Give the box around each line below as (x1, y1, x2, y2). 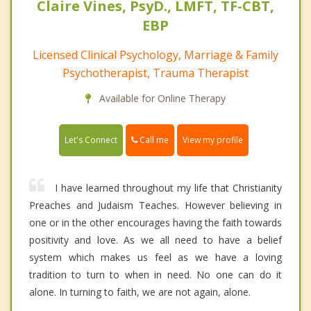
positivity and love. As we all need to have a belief (29, 233, 282, 246)
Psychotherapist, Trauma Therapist (62, 65, 249, 81)
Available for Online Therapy (96, 91, 226, 105)
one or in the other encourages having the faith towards (29, 215, 282, 229)
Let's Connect (65, 133, 117, 146)
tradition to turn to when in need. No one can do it (29, 267, 282, 281)
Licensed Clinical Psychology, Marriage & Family (33, 47, 278, 62)
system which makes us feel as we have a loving (29, 250, 282, 264)
